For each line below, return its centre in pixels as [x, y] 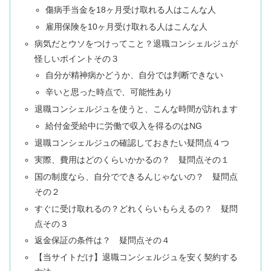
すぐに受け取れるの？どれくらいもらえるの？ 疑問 [136, 208]
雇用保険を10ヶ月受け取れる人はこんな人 [126, 26]
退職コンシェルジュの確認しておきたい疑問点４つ [132, 142]
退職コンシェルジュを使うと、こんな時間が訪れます [136, 109]
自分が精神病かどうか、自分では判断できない [134, 75]
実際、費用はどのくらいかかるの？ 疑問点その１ [132, 159]
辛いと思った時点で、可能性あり [109, 92]
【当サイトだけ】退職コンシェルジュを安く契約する [136, 257]
